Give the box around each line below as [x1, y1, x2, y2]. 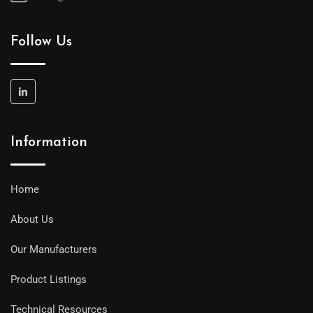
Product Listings [10, 273, 87, 286]
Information [10, 136, 87, 150]
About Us [10, 213, 54, 226]
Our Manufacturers [10, 243, 97, 256]
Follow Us [10, 35, 72, 50]
